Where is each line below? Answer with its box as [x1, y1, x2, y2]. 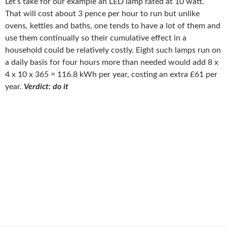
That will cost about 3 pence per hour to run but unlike [5, 10, 200, 18]
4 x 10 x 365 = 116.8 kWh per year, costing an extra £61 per [5, 70, 217, 79]
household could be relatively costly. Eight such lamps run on [5, 46, 221, 55]
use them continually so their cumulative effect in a [5, 34, 188, 43]
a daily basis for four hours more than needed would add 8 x [5, 58, 218, 67]
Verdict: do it [24, 83, 68, 91]
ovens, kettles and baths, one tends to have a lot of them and [5, 22, 220, 30]
